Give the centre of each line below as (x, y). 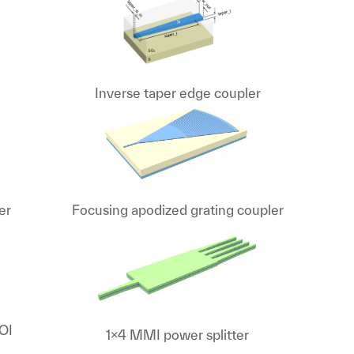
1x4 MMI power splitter (178, 335)
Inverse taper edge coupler (177, 93)
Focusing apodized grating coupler (177, 210)
